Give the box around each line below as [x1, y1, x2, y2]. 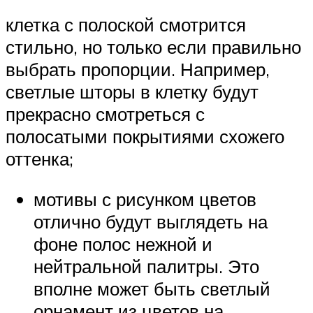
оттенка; [6, 147, 73, 170]
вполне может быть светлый [34, 277, 270, 300]
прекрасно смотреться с [6, 103, 205, 126]
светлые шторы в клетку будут [6, 80, 259, 103]
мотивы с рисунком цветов [34, 187, 256, 210]
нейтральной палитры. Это [34, 254, 259, 277]
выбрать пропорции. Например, [6, 58, 270, 81]
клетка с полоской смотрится [6, 13, 246, 36]
